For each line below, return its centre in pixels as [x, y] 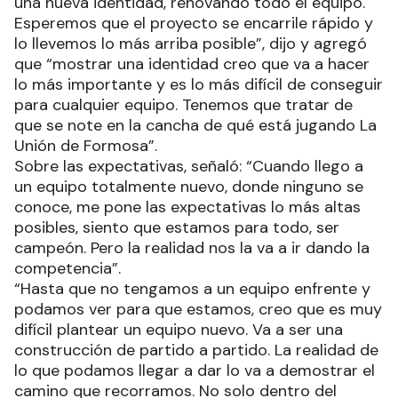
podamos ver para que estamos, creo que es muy [198, 310]
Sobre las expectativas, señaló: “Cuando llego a [189, 167]
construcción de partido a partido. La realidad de [196, 350]
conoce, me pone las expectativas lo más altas [187, 207]
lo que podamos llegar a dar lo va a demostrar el [195, 371]
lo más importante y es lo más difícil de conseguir [199, 85]
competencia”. [68, 269]
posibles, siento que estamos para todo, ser [177, 228]
